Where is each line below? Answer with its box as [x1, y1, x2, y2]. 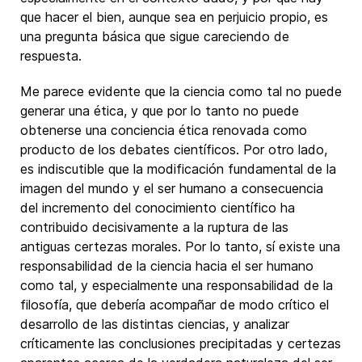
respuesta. [20, 48, 82, 64]
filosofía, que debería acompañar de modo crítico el [20, 297, 329, 313]
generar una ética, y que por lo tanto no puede [20, 103, 299, 119]
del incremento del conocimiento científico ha [20, 200, 295, 216]
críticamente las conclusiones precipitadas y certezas [20, 335, 341, 351]
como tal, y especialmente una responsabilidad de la [20, 277, 333, 293]
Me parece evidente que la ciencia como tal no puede [20, 83, 342, 99]
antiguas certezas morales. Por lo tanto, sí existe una [20, 238, 340, 255]
